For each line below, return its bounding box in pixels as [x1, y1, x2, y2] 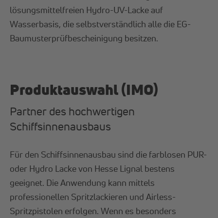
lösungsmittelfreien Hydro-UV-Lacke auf [10, 4, 163, 15]
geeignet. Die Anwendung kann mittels [10, 177, 155, 188]
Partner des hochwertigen [10, 104, 135, 119]
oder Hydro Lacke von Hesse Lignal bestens [10, 163, 175, 174]
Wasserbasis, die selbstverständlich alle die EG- [10, 18, 191, 29]
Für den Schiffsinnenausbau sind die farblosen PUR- [10, 149, 207, 160]
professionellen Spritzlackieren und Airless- [10, 191, 176, 202]
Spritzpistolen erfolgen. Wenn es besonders [10, 205, 177, 217]
